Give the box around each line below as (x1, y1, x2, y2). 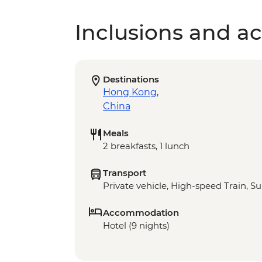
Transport (103, 167, 146, 179)
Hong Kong (103, 87, 157, 98)
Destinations (103, 74, 159, 85)
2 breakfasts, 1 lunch (103, 140, 189, 152)
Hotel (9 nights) (103, 220, 170, 232)
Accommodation (103, 207, 179, 219)
